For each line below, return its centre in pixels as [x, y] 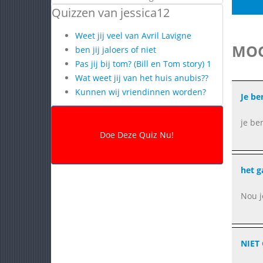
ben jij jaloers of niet [116, 50]
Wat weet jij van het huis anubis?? [142, 78]
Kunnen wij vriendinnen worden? [141, 92]
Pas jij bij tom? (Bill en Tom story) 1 [143, 64]
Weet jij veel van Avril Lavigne [133, 36]
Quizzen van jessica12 [111, 13]
